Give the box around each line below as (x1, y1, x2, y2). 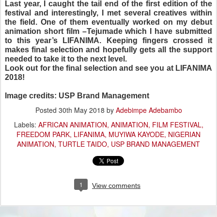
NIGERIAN (168, 129, 201, 139)
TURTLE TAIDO (58, 139, 107, 149)
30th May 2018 (58, 105, 105, 115)
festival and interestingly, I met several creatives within (5, 9, 212, 17)
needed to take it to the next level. (5, 55, 129, 63)
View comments (92, 182, 140, 190)
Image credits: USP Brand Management (5, 92, 151, 100)
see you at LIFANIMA (135, 64, 213, 73)
